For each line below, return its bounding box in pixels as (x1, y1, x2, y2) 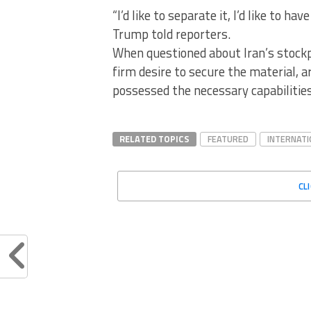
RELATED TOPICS (119, 131, 190, 146)
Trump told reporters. (112, 24, 230, 44)
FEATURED (208, 131, 249, 146)
